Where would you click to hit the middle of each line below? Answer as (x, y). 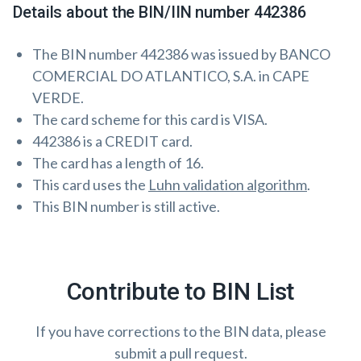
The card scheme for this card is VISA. (150, 119)
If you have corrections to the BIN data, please (180, 331)
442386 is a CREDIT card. (112, 141)
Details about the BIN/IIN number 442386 (160, 12)
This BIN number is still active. (126, 206)
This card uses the (90, 185)
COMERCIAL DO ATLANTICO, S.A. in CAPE (171, 76)
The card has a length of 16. (118, 163)
